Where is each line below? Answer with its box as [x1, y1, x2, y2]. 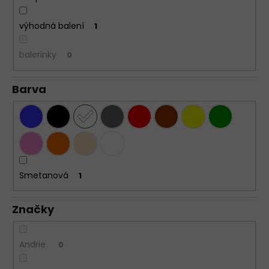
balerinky [19, 49, 56, 61]
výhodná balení [19, 20, 84, 32]
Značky [12, 202, 54, 217]
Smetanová [19, 169, 68, 181]
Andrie [19, 238, 48, 250]
